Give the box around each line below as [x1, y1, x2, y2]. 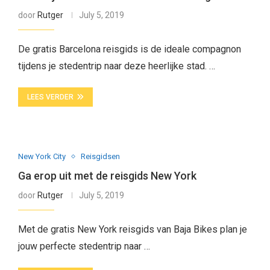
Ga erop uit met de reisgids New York [17, 169, 196, 182]
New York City [17, 152, 66, 161]
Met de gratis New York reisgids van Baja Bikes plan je [17, 224, 247, 235]
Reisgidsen [80, 152, 120, 161]
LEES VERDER [27, 93, 74, 101]
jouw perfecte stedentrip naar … [17, 240, 150, 252]
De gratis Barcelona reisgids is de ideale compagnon [17, 43, 241, 55]
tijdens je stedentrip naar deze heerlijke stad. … [17, 60, 215, 72]
